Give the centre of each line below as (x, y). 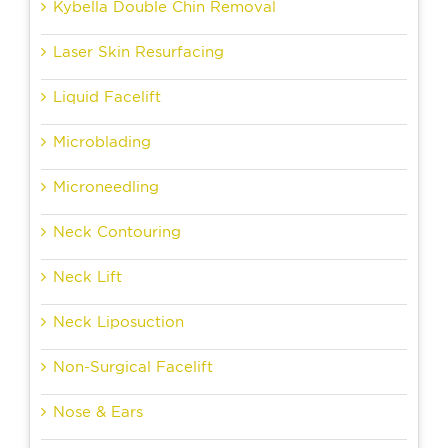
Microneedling (106, 186)
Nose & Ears (98, 411)
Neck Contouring (117, 231)
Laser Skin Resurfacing (138, 51)
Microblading (102, 141)
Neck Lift (87, 276)
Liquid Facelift (107, 96)
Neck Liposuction (118, 321)
